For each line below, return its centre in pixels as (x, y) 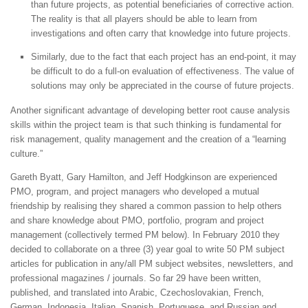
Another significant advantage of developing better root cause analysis (150, 110)
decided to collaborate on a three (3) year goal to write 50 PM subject (147, 250)
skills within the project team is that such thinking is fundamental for (146, 124)
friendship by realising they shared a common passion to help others (146, 206)
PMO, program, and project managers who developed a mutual (135, 192)
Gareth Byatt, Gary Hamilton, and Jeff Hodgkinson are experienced (144, 177)
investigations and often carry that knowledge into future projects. (161, 33)
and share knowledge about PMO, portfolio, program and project (137, 221)
